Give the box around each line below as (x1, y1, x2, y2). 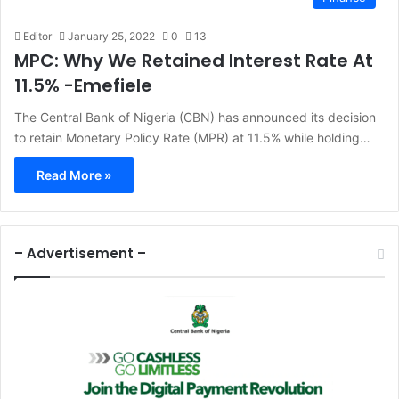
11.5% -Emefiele (14, 73, 152, 99)
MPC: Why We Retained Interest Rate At (14, 48, 373, 74)
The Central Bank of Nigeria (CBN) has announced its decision (14, 110, 376, 126)
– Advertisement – (14, 244, 146, 264)
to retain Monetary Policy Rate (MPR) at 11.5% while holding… (14, 130, 370, 146)
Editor (23, 29, 52, 44)
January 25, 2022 (68, 29, 155, 44)
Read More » (37, 167, 111, 183)
